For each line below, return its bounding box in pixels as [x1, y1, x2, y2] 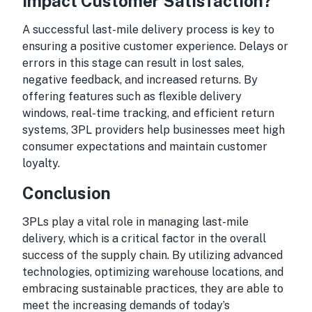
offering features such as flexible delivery [22, 90, 242, 103]
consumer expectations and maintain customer [22, 140, 267, 153]
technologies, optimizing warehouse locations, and [22, 265, 283, 279]
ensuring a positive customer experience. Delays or [22, 40, 288, 53]
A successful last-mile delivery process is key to [22, 23, 274, 36]
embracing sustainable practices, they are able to [22, 282, 283, 295]
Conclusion [22, 183, 111, 203]
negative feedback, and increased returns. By [22, 73, 258, 86]
